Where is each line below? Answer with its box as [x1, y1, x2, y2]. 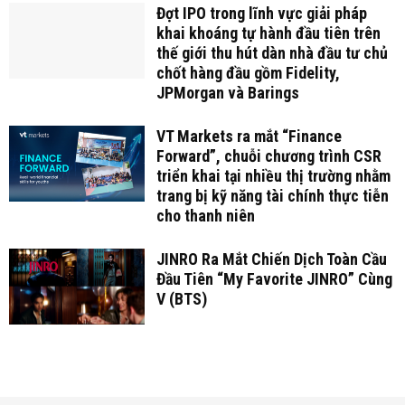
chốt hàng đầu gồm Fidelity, [155, 62, 340, 82]
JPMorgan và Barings [155, 82, 299, 102]
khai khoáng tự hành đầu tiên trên [155, 23, 381, 42]
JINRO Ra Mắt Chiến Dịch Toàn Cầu [155, 249, 387, 268]
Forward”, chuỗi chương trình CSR [155, 146, 381, 165]
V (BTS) [155, 288, 207, 308]
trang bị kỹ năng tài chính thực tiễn [155, 185, 389, 205]
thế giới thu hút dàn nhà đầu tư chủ [155, 42, 388, 62]
